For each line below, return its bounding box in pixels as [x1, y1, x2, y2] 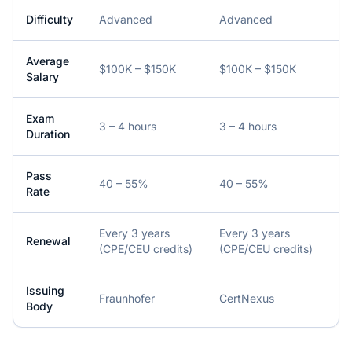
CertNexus [219, 291, 274, 305]
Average [26, 54, 69, 68]
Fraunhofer [99, 291, 155, 305]
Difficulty [26, 13, 73, 26]
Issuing [26, 284, 64, 297]
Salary [26, 70, 59, 83]
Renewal [26, 234, 71, 247]
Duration [26, 127, 70, 141]
